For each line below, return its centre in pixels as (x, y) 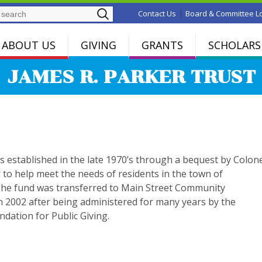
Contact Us (157, 13)
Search (131, 11)
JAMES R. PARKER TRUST (131, 77)
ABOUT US (29, 45)
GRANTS (162, 45)
